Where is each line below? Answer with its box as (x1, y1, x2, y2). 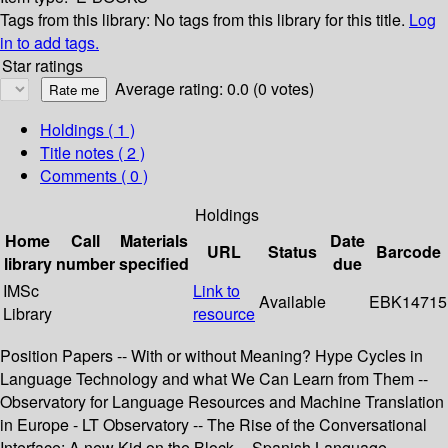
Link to (193, 279, 240, 303)
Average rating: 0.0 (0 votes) (115, 77, 314, 101)
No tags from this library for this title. (154, 8, 405, 32)
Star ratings (2, 54, 83, 78)
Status (268, 240, 317, 264)
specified (119, 252, 189, 276)
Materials (120, 229, 188, 253)
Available (259, 290, 326, 314)
